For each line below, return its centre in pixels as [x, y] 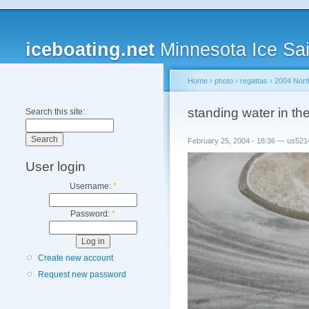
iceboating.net [90, 50]
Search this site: [55, 112]
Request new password [82, 275]
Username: [91, 186]
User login [56, 167]
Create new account [76, 258]
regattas [254, 81]
